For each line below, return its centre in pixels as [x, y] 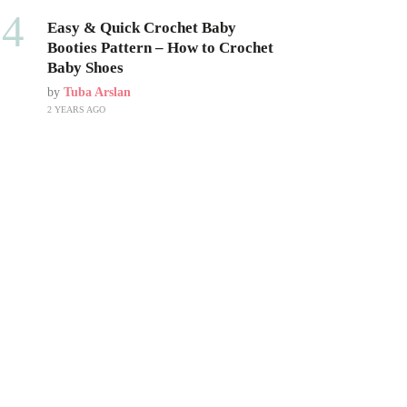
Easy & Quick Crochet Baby [141, 28]
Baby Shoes [85, 68]
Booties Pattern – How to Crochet [160, 48]
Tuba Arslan [97, 92]
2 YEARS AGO [76, 109]
